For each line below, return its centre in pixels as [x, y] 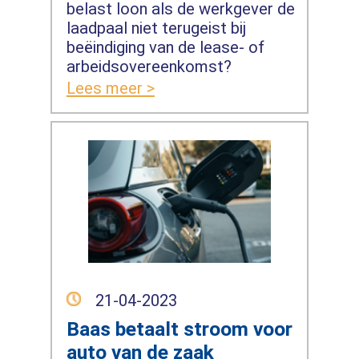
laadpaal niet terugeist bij [156, 28]
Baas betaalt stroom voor [179, 329]
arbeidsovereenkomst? [149, 66]
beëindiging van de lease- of [165, 47]
